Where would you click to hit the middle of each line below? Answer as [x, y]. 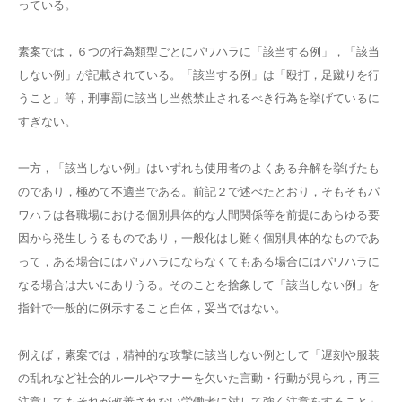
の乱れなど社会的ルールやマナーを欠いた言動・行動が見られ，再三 [199, 378]
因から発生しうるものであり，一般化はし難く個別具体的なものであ [199, 238]
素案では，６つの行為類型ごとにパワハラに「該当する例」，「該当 [199, 52]
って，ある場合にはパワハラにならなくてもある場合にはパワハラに [199, 262]
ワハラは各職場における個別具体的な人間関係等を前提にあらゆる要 [199, 215]
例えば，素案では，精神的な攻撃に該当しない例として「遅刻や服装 [199, 355]
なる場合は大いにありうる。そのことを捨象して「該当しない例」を [199, 285]
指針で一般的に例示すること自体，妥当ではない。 [152, 308]
